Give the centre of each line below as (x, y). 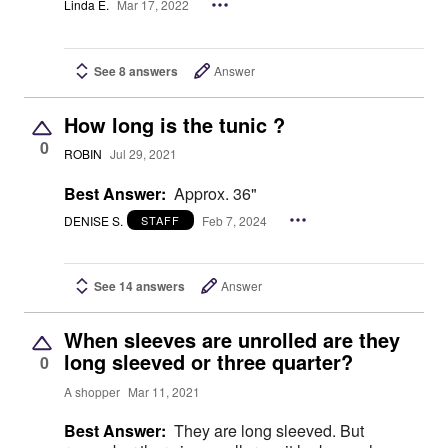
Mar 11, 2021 (164, 391)
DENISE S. (93, 220)
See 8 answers (136, 70)
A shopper (92, 391)
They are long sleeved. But (257, 431)
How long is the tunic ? (174, 124)
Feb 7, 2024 (234, 220)
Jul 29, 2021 (143, 153)
